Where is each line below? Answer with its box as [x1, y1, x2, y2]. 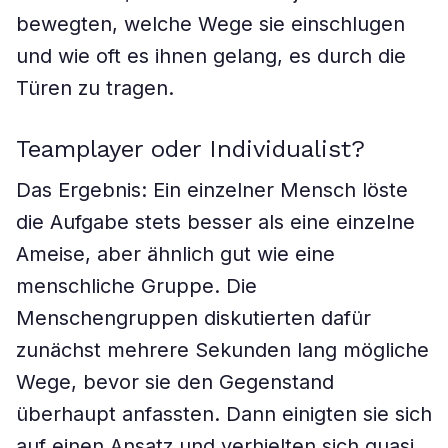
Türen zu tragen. [16, 76, 174, 100]
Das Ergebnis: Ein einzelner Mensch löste [16, 178, 408, 202]
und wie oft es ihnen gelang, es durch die [16, 44, 406, 68]
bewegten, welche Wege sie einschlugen [16, 12, 405, 36]
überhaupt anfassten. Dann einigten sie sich [16, 402, 432, 426]
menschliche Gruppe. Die [16, 274, 257, 298]
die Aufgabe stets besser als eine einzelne [16, 210, 415, 234]
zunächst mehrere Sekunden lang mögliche [16, 338, 429, 362]
